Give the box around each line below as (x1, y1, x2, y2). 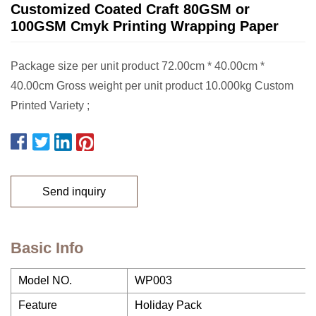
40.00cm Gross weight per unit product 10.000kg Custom (11, 80, 293, 92)
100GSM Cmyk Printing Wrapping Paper (11, 18, 279, 34)
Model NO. (18, 274, 72, 286)
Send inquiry (42, 185, 106, 197)
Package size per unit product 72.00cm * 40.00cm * (11, 60, 265, 72)
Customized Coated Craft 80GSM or (11, 1, 250, 17)
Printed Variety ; (11, 99, 90, 111)
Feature (18, 299, 57, 311)
